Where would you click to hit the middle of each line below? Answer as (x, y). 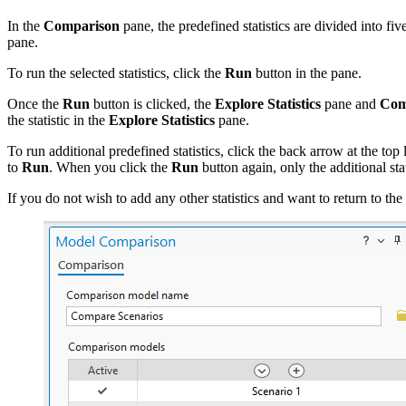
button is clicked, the (152, 104)
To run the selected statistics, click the (116, 73)
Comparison (82, 26)
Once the (35, 104)
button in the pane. (307, 73)
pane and (350, 104)
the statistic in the (58, 121)
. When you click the (110, 168)
